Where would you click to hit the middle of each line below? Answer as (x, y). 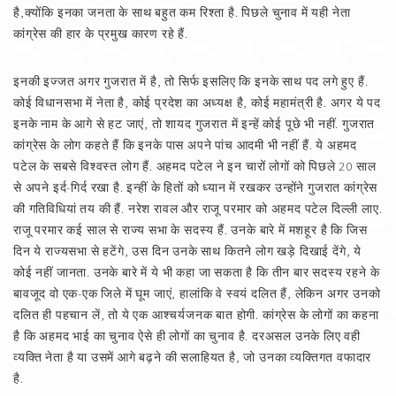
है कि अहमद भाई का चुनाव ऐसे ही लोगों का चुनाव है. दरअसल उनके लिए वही (187, 335)
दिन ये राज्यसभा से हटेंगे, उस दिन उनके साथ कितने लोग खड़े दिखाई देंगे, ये (187, 251)
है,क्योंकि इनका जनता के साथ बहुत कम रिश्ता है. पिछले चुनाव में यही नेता (182, 12)
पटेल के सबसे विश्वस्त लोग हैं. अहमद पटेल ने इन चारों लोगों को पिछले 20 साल (195, 166)
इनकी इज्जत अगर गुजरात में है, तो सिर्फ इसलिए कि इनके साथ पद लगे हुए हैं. (191, 81)
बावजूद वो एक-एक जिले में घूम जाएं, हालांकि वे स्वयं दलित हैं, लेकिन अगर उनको (197, 293)
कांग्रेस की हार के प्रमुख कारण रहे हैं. (101, 33)
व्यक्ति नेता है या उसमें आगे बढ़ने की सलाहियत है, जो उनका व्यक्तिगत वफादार (193, 357)
